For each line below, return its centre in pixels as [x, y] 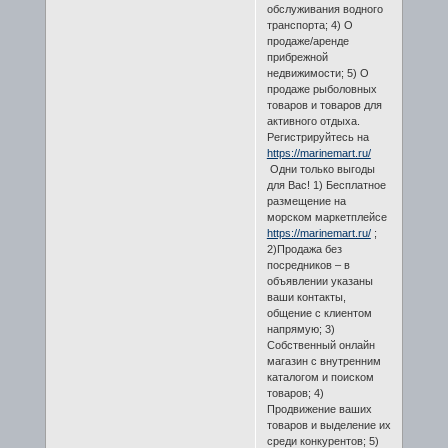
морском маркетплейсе [328, 216]
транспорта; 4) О [309, 24]
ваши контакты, [306, 296]
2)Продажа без [304, 248]
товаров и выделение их [328, 424]
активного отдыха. [313, 120]
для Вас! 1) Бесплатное [326, 184]
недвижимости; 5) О [317, 72]
